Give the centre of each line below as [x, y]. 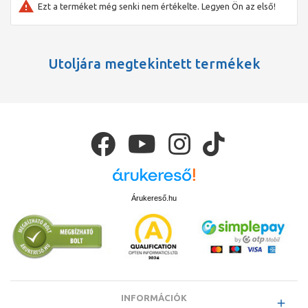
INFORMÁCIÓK [154, 298]
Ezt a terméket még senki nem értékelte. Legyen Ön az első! [157, 7]
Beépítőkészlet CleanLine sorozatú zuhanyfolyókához [159, 53]
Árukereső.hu [154, 198]
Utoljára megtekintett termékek [154, 63]
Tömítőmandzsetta [90, 12]
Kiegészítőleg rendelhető [93, 35]
